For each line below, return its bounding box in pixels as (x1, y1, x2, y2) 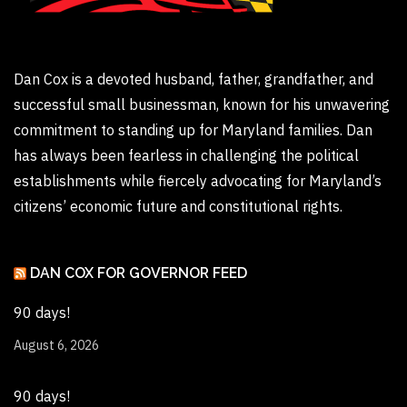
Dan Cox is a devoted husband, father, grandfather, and (14, 69, 373, 88)
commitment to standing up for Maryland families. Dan (14, 120, 372, 139)
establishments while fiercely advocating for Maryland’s (14, 171, 382, 190)
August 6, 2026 (14, 336, 99, 353)
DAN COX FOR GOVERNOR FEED (30, 263, 247, 282)
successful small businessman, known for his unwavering (14, 94, 390, 114)
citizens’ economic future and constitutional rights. (14, 196, 342, 215)
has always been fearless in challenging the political (14, 145, 359, 164)
